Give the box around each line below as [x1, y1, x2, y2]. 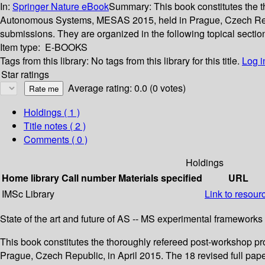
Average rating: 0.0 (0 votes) [68, 81, 186, 95]
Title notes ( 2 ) [24, 119, 86, 133]
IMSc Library [2, 187, 54, 201]
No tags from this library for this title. [91, 54, 240, 68]
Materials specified [118, 171, 202, 185]
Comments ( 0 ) [24, 132, 88, 147]
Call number [62, 171, 116, 185]
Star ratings [1, 67, 49, 82]
